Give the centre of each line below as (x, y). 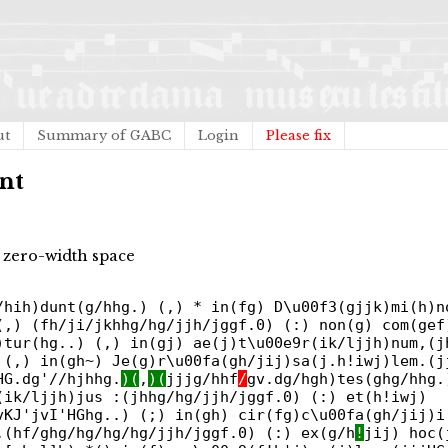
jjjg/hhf (202, 379)
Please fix (298, 135)
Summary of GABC (104, 135)
